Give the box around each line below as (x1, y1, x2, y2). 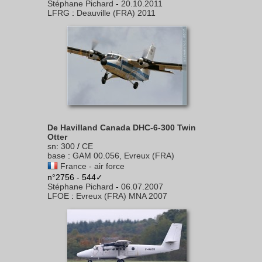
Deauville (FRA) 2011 (77, 8, 156, 18)
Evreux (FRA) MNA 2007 (76, 191, 167, 201)
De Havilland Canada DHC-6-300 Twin (47, 123, 196, 132)
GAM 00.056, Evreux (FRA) (73, 151, 174, 160)
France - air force (60, 161, 125, 171)
